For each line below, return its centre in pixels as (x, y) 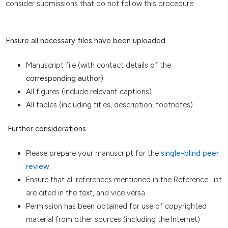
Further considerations (47, 129)
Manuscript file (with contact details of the (98, 65)
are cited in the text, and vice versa (85, 193)
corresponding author (63, 78)
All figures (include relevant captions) (89, 91)
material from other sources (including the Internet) (113, 219)
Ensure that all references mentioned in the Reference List (124, 179)
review (37, 166)
